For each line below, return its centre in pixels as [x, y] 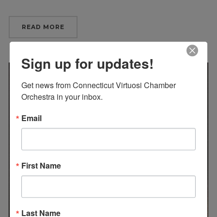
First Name [41, 165]
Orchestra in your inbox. [62, 96]
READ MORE [43, 27]
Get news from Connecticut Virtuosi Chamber [99, 85]
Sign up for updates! [87, 63]
